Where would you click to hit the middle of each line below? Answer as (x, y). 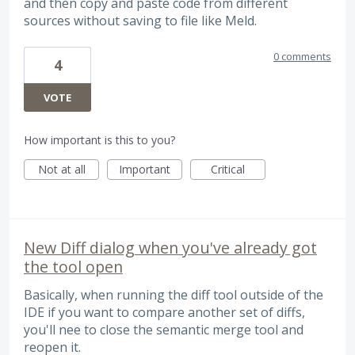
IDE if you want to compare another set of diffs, (164, 312)
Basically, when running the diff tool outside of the (174, 294)
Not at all (61, 169)
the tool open (73, 266)
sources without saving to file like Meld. (140, 20)
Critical (228, 169)
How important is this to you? (99, 139)
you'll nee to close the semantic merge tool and (164, 329)
